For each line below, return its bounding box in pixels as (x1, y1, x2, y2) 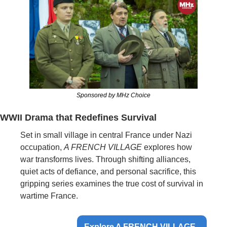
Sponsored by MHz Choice (77, 92, 150, 99)
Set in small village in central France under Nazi (20, 131, 192, 140)
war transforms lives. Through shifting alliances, (20, 155, 191, 164)
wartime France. (20, 192, 78, 201)
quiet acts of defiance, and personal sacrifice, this (20, 167, 196, 176)
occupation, (20, 143, 64, 152)
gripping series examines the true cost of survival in (20, 179, 203, 188)
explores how (142, 143, 192, 152)
